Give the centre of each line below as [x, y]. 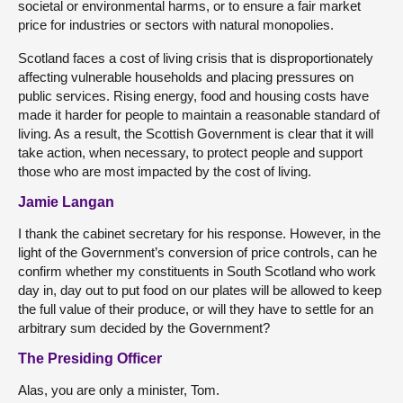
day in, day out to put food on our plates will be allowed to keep [200, 290]
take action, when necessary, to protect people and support [190, 152]
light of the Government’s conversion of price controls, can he [197, 252]
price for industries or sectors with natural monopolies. [176, 25]
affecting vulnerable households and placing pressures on [186, 77]
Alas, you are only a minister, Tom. [119, 390]
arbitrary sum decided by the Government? [144, 328]
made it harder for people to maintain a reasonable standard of [199, 115]
